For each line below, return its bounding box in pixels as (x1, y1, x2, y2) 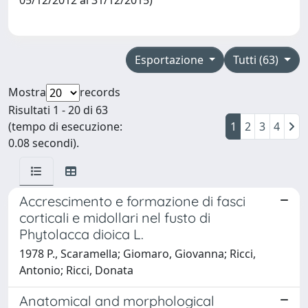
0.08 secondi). (8, 135, 79, 151)
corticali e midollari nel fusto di (19, 208, 210, 226)
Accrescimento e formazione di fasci (19, 192, 245, 210)
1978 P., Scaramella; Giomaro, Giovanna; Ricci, (19, 245, 256, 261)
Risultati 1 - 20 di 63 (8, 102, 108, 118)
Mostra (8, 84, 46, 100)
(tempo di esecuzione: (8, 118, 122, 134)
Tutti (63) (233, 52, 282, 67)
